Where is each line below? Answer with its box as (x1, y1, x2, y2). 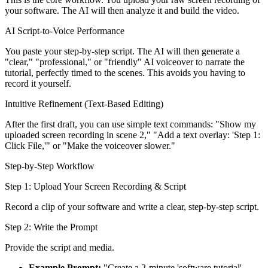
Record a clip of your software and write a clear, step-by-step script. (5, 201, 259, 212)
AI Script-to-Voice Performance (5, 25, 124, 36)
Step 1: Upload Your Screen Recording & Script (5, 181, 186, 191)
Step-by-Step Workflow (5, 160, 95, 171)
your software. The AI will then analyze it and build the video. (5, 5, 239, 16)
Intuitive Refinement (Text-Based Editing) (5, 98, 163, 109)
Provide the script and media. (5, 242, 114, 252)
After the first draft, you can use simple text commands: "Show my (5, 118, 256, 129)
